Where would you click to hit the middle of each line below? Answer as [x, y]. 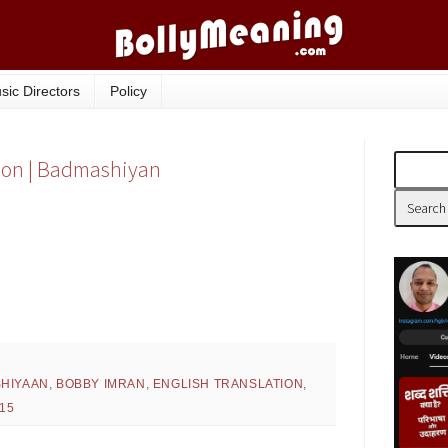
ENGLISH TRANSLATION [228, 384]
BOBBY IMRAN [101, 384]
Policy [128, 91]
